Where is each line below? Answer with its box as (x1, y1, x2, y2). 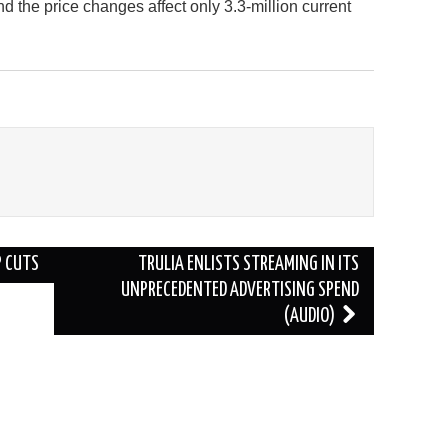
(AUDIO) (284, 306, 339, 326)
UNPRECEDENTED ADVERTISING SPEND (121, 280, 359, 300)
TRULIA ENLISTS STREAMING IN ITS (138, 254, 359, 274)
